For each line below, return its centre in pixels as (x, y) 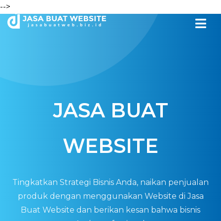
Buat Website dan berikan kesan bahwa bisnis (110, 210)
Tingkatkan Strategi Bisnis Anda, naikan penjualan (110, 182)
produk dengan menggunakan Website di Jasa (110, 196)
